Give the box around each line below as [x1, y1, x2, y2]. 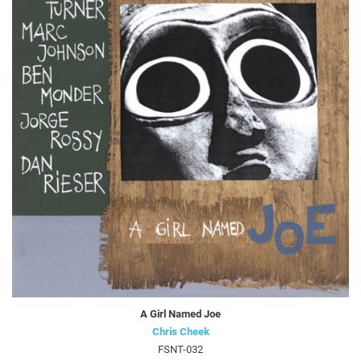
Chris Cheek [151, 326, 210, 338]
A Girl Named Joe [140, 308, 221, 321]
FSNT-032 [158, 343, 203, 356]
